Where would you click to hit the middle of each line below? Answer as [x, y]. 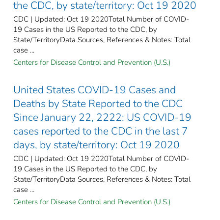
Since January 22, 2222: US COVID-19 [102, 117]
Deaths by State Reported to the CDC [98, 103]
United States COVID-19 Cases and [95, 90]
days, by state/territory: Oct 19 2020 [96, 145]
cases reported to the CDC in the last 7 [101, 131]
